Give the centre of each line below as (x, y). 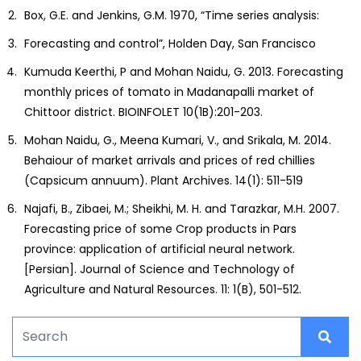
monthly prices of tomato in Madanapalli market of (169, 91)
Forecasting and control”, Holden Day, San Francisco (170, 43)
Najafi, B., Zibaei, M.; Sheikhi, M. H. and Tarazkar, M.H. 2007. (182, 208)
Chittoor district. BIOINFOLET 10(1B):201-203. (143, 112)
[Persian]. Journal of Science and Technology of (160, 269)
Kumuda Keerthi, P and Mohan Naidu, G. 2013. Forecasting (184, 71)
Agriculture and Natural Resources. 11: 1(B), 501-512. (163, 289)
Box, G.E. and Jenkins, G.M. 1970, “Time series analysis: (172, 15)
